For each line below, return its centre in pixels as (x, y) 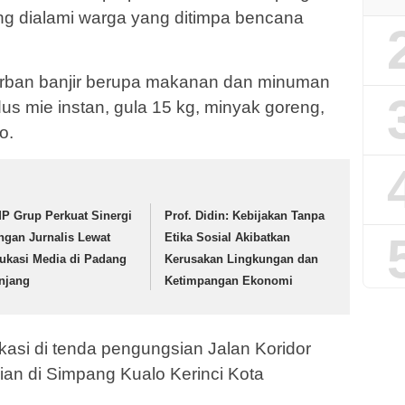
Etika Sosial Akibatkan (228, 238)
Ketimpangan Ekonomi (229, 281)
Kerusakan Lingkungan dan (242, 259)
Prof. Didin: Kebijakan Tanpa (245, 216)
